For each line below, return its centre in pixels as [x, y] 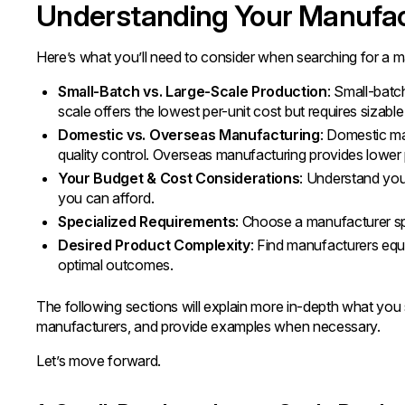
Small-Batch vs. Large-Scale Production [193, 91]
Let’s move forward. [99, 361]
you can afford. [106, 198]
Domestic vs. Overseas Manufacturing [189, 135]
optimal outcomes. [116, 265]
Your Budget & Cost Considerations [179, 178]
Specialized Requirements [147, 221]
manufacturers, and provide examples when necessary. [208, 326]
